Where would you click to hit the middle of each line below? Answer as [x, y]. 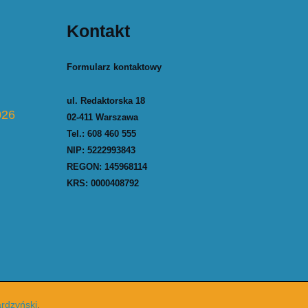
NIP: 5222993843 [101, 151]
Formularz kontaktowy [114, 67]
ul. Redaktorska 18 [106, 101]
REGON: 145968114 [107, 167]
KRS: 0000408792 [103, 184]
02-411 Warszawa [102, 118]
